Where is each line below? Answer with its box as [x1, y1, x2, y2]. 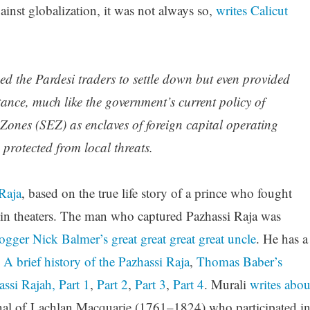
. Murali [203, 275, 250, 293]
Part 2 [96, 275, 128, 293]
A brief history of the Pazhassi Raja [3, 253, 190, 271]
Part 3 [134, 275, 166, 293]
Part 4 [172, 275, 204, 293]
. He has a [255, 230, 308, 248]
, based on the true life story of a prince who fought [21, 184, 292, 202]
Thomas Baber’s [196, 253, 282, 271]
